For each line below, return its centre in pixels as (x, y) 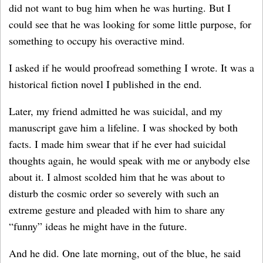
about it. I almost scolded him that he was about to (117, 177)
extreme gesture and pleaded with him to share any (117, 210)
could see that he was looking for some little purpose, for (130, 24)
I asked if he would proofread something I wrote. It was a (131, 68)
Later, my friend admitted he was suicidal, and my (116, 111)
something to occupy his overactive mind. (99, 41)
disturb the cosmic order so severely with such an (114, 193)
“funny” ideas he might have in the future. (100, 226)
